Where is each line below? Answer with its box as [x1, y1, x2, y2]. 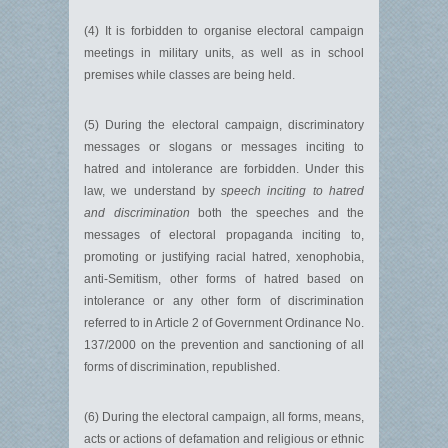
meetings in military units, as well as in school [84, 46, 364, 60]
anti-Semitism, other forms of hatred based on [84, 272, 364, 286]
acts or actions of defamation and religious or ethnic [84, 432, 364, 446]
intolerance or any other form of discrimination [84, 294, 364, 308]
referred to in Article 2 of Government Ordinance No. [84, 316, 364, 330]
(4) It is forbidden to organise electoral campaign [84, 24, 364, 38]
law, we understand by [84, 184, 222, 198]
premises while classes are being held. [84, 68, 295, 82]
